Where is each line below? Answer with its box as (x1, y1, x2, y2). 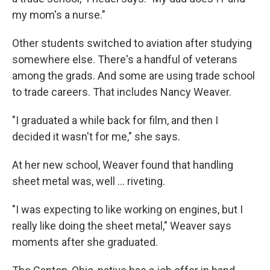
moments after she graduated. (12, 235, 158, 248)
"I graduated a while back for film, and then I (12, 113, 218, 127)
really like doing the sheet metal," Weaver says (12, 219, 231, 232)
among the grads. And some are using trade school (12, 69, 255, 82)
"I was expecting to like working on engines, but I (12, 202, 243, 216)
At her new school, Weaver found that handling (12, 158, 233, 171)
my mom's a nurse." (12, 8, 105, 21)
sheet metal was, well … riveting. (12, 174, 165, 187)
